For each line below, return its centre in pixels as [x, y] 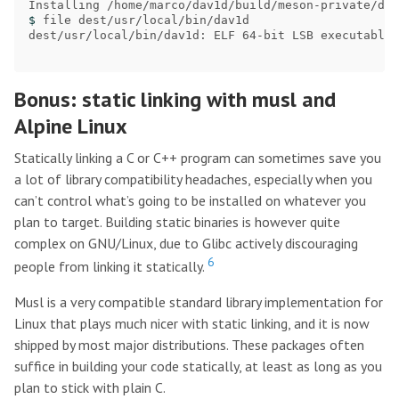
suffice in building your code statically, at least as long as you [198, 366]
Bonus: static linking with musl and [175, 99]
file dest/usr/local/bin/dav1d [146, 20]
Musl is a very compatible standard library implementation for [199, 301]
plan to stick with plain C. [90, 387]
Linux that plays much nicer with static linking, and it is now [192, 323]
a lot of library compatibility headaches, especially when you [193, 179]
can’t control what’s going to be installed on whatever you [190, 200]
